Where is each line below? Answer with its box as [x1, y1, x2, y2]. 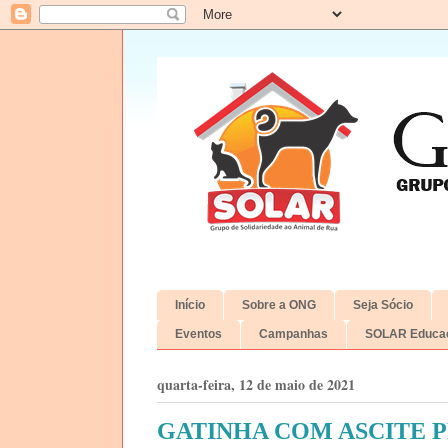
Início [175, 297, 205, 312]
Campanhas [259, 327, 328, 342]
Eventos [175, 327, 222, 342]
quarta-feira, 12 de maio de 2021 [157, 373, 355, 395]
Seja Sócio [353, 297, 413, 312]
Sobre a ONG [242, 297, 316, 312]
